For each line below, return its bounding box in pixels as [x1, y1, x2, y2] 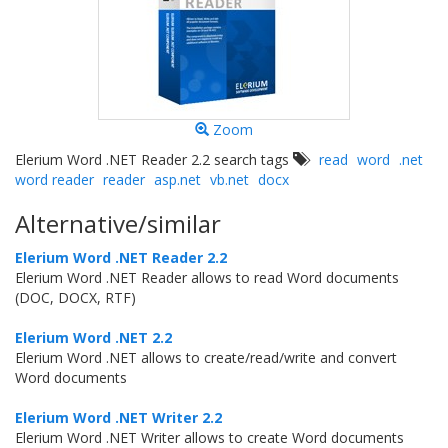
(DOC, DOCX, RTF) [15, 288, 136, 307]
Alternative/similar [15, 207, 221, 240]
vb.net [210, 170, 249, 189]
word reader [15, 170, 94, 189]
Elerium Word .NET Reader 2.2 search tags [15, 150, 293, 169]
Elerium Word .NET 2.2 [15, 328, 172, 347]
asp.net [154, 170, 201, 189]
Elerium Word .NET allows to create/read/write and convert [15, 348, 397, 367]
